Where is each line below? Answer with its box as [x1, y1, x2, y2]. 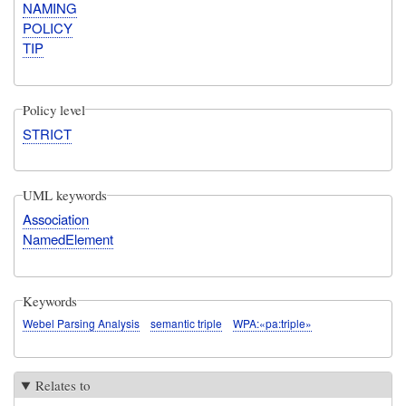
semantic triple [150, 314, 223, 331]
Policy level [23, 100, 86, 119]
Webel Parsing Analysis [23, 314, 140, 331]
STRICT [23, 123, 72, 143]
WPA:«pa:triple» [233, 314, 313, 331]
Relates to [35, 375, 91, 394]
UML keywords [23, 186, 108, 205]
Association [23, 209, 90, 229]
